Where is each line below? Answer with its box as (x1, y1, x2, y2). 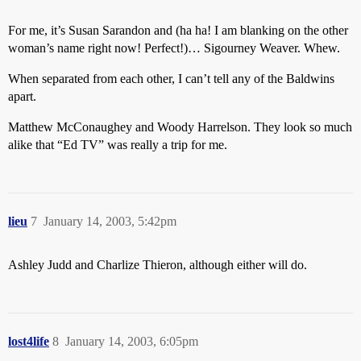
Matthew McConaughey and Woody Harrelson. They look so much (8, 120, 352, 134)
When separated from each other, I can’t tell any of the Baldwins (8, 72, 334, 85)
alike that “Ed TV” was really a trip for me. (8, 138, 227, 151)
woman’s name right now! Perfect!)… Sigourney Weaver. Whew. (8, 41, 340, 55)
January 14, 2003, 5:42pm (44, 214, 176, 228)
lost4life (8, 334, 49, 348)
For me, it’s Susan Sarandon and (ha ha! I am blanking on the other (8, 23, 348, 37)
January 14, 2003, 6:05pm (65, 334, 198, 348)
